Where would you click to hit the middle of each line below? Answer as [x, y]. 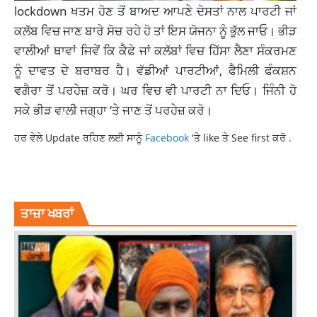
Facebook [168, 137]
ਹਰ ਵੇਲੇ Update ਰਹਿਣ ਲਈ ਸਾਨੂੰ [80, 137]
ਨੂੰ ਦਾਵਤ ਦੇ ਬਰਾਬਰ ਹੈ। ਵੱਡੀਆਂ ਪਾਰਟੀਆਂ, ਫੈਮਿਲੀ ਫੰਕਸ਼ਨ [156, 70]
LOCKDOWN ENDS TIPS [64, 185]
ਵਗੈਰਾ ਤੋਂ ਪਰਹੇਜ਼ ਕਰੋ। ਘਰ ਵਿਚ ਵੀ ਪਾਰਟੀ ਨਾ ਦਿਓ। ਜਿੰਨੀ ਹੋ [156, 90]
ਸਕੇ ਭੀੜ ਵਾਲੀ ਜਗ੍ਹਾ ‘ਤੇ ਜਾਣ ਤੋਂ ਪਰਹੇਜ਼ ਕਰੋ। [113, 109]
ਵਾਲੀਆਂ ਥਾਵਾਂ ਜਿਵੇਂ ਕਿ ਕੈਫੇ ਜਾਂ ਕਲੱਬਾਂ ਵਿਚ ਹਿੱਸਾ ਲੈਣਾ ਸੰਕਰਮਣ [156, 50]
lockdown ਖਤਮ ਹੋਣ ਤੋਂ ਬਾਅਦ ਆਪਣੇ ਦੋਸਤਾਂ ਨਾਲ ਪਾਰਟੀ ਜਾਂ [156, 10]
